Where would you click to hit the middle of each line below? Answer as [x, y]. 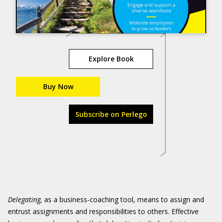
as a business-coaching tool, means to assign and [124, 199]
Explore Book [111, 59]
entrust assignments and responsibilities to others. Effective [103, 211]
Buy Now [58, 86]
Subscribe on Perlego [111, 114]
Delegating [24, 199]
